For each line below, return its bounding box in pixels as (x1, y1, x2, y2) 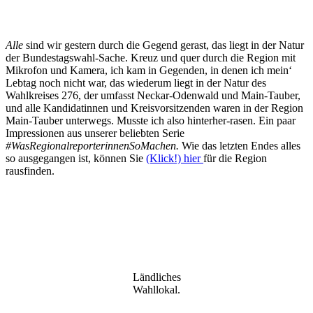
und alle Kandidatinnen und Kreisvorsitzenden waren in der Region (6, 101, 303, 114)
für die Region (203, 152, 267, 164)
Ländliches (132, 270, 181, 283)
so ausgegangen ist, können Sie (6, 152, 146, 164)
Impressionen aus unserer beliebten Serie (6, 126, 184, 139)
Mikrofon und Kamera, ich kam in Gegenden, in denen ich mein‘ (6, 64, 292, 76)
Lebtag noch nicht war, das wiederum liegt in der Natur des (6, 76, 266, 89)
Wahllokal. (132, 283, 180, 296)
